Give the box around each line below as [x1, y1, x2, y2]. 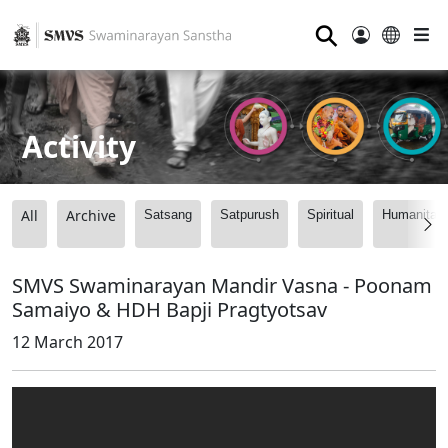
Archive [66, 206, 116, 226]
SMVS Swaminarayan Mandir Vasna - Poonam [12, 272, 432, 300]
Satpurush [220, 207, 279, 223]
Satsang [144, 207, 192, 223]
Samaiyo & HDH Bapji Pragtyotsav [12, 296, 327, 324]
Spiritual [307, 207, 354, 223]
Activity [22, 125, 137, 167]
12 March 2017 [12, 331, 123, 354]
